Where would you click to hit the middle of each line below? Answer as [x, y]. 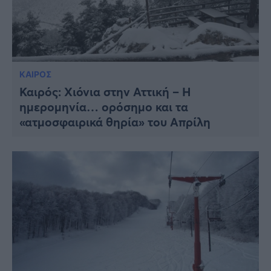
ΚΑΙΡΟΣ [35, 74]
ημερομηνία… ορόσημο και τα [104, 106]
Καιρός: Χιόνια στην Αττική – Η [105, 91]
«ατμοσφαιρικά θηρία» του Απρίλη [115, 122]
